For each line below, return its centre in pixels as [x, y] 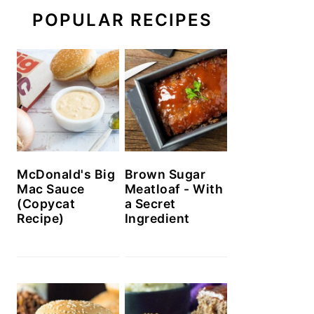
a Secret [150, 204]
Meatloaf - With [174, 189]
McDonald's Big [66, 175]
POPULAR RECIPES [122, 20]
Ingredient [157, 219]
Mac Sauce [51, 189]
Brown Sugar [165, 175]
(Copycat [46, 204]
